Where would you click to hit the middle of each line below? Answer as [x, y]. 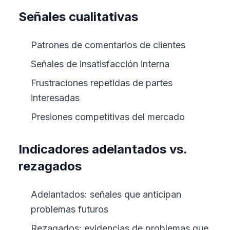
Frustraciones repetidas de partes [102, 83]
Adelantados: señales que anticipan [106, 194]
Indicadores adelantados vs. [103, 149]
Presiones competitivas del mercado [108, 117]
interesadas [55, 98]
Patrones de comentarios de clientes [108, 45]
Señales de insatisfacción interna [100, 64]
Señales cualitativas [78, 17]
